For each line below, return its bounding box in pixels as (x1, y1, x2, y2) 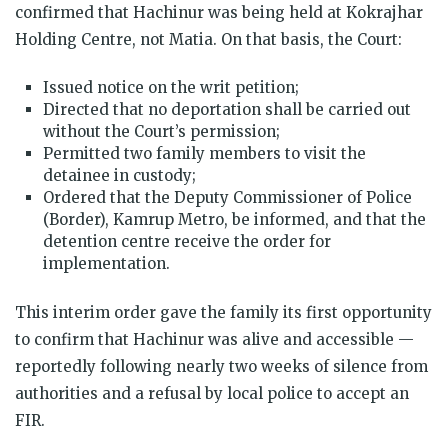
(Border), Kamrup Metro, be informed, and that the (43, 209, 426, 229)
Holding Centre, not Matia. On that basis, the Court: (15, 29, 402, 49)
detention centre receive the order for (43, 231, 331, 251)
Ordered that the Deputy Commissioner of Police (43, 187, 412, 207)
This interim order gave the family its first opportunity (15, 302, 432, 322)
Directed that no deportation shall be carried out (43, 99, 411, 119)
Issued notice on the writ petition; (43, 77, 299, 97)
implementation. (43, 253, 170, 273)
